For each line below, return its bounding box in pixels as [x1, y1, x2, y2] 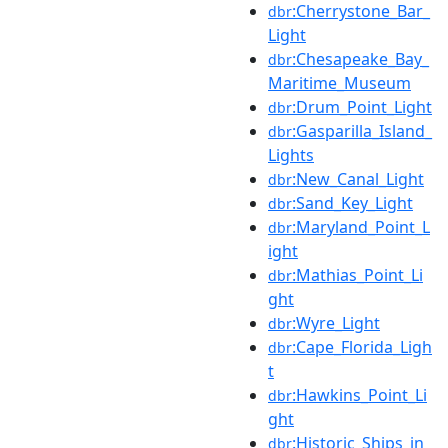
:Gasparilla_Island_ [292, 119, 432, 142]
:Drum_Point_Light [292, 95, 432, 118]
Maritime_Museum [268, 71, 411, 94]
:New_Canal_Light [292, 167, 424, 190]
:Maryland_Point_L [292, 215, 430, 238]
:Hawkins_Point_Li [292, 383, 427, 406]
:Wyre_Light [292, 311, 380, 334]
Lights [268, 143, 314, 166]
